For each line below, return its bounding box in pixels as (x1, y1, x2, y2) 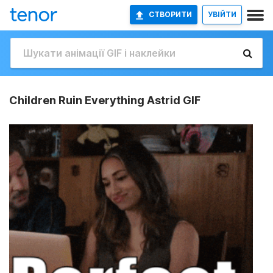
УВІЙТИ (208, 10, 236, 19)
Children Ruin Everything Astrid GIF (9, 94, 200, 107)
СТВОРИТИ (149, 10, 192, 19)
